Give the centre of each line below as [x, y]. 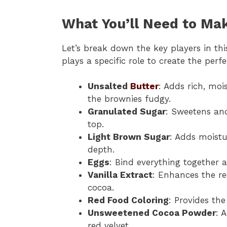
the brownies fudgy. [129, 99]
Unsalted [109, 86]
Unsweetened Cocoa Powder [152, 213]
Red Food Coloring [128, 200]
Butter [144, 86]
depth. [101, 150]
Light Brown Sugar [129, 137]
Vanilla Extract [120, 175]
